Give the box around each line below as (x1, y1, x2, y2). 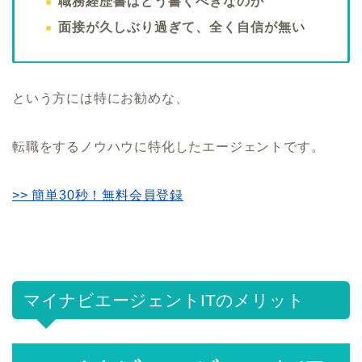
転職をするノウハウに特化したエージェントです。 (12, 140, 325, 154)
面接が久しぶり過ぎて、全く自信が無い (58, 20, 305, 35)
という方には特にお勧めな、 (12, 91, 189, 106)
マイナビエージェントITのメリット (23, 291, 305, 310)
